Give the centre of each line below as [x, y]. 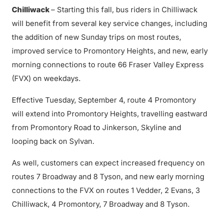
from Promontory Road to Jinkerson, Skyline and [96, 127]
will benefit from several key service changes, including [110, 23]
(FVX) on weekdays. [46, 78]
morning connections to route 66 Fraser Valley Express [108, 65]
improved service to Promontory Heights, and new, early [110, 51]
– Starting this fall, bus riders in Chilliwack [124, 10]
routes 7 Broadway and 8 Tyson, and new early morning [108, 177]
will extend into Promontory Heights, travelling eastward [110, 114]
